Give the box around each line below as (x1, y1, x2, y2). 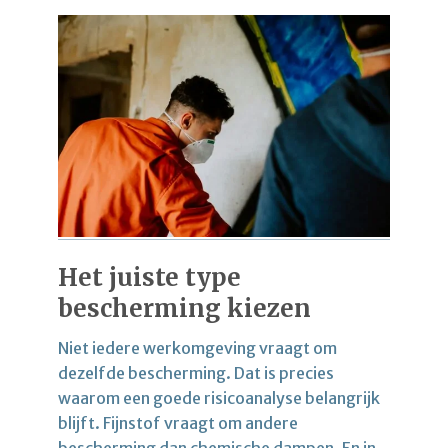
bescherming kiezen (58, 292, 311, 324)
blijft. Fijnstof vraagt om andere (58, 412, 298, 433)
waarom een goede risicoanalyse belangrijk (58, 387, 380, 408)
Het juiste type (58, 261, 241, 293)
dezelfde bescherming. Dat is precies (58, 362, 334, 383)
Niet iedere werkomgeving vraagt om (58, 337, 337, 358)
